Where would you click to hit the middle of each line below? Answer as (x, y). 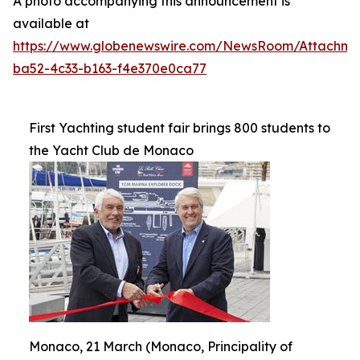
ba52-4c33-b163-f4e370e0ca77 (110, 68)
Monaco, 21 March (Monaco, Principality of (161, 346)
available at (51, 23)
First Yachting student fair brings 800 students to (180, 128)
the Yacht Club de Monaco (111, 150)
